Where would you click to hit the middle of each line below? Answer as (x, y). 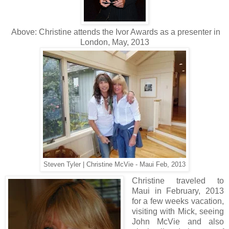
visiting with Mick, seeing (178, 211)
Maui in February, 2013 (178, 191)
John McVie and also (178, 221)
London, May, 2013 (114, 42)
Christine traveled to (178, 180)
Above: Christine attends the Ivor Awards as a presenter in (116, 32)
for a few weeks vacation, (178, 201)
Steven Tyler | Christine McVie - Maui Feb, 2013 (114, 164)
